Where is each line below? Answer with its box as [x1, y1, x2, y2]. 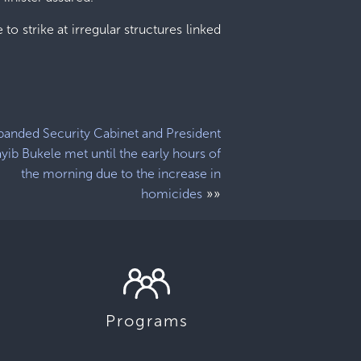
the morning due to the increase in [20, 166, 221, 181]
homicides [140, 186, 202, 201]
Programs [105, 311, 189, 330]
